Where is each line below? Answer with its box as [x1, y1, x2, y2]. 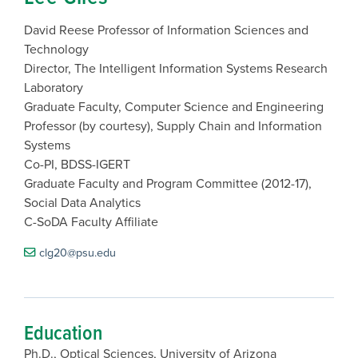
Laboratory [24, 78, 83, 97]
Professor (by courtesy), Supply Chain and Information [24, 116, 322, 135]
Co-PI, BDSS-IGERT [24, 154, 130, 173]
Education [24, 317, 102, 347]
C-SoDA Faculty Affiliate [24, 212, 158, 231]
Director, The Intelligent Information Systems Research [24, 58, 328, 78]
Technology [24, 39, 89, 58]
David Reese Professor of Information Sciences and [24, 20, 308, 39]
